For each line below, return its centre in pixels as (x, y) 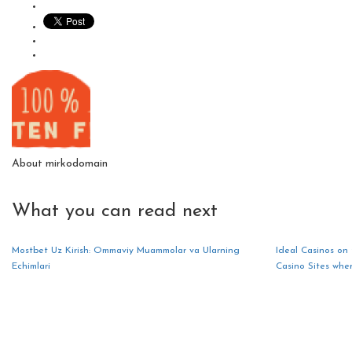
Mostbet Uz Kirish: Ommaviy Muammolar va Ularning (126, 250)
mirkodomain (77, 163)
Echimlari (31, 266)
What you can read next (115, 211)
